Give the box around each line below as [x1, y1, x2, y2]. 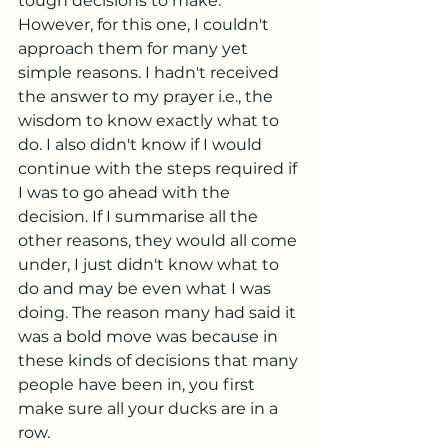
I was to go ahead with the [18, 183, 234, 202]
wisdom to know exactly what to [18, 111, 283, 130]
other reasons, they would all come [18, 231, 301, 250]
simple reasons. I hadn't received [18, 63, 283, 82]
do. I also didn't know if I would [18, 135, 266, 154]
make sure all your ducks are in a [18, 399, 282, 418]
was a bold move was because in [18, 327, 282, 346]
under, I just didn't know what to [18, 255, 283, 274]
